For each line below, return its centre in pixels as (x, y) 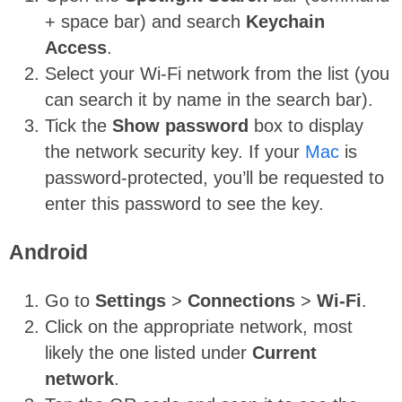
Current (284, 353)
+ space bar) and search (145, 21)
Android (48, 253)
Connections (241, 301)
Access (76, 47)
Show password (180, 125)
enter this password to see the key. (184, 203)
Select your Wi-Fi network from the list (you (217, 73)
